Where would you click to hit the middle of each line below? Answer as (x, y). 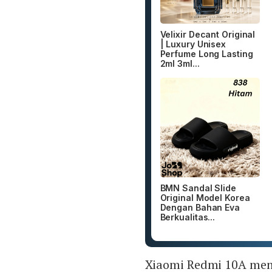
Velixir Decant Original (208, 34)
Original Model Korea (205, 198)
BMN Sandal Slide (198, 188)
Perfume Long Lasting (206, 53)
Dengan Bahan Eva (200, 208)
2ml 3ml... (180, 63)
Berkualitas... (188, 217)
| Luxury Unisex (193, 44)
